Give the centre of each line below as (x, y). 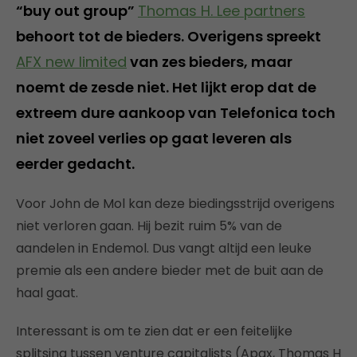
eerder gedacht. (75, 163)
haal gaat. (47, 292)
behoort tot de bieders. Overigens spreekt (169, 36)
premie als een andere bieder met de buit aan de (170, 270)
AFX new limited (71, 61)
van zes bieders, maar (210, 61)
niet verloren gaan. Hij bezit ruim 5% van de (149, 226)
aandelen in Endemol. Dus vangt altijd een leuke (164, 248)
